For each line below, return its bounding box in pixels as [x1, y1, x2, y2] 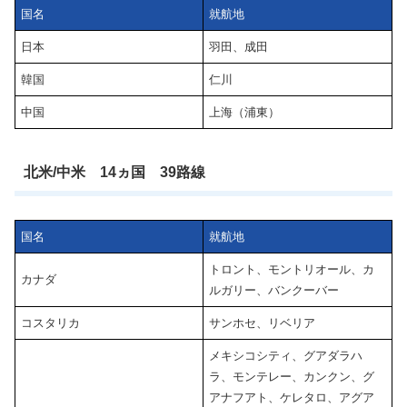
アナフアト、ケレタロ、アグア [209, 390, 375, 404]
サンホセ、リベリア [209, 315, 316, 330]
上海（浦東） [209, 104, 281, 119]
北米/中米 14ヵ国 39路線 [23, 164, 205, 181]
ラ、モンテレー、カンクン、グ [209, 369, 375, 383]
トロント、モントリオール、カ [209, 262, 375, 276]
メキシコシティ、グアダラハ [209, 348, 363, 362]
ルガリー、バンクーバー [209, 283, 340, 297]
